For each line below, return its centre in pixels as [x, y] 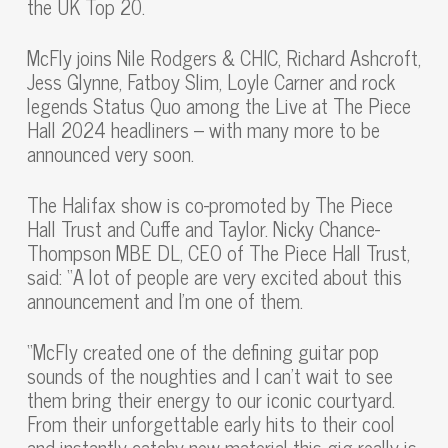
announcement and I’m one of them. [164, 300]
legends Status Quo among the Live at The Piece [218, 105]
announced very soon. [110, 153]
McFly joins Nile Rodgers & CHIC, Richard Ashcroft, [223, 57]
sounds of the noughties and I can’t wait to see [209, 375]
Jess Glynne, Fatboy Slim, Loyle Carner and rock [210, 81]
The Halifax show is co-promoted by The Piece [209, 204]
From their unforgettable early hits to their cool [210, 423]
